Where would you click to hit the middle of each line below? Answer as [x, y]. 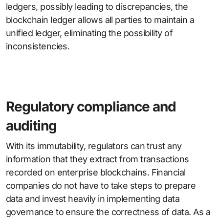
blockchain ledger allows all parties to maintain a [100, 20]
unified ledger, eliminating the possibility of [89, 33]
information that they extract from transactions [98, 159]
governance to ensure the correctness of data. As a [108, 212]
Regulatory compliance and [91, 107]
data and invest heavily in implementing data [93, 199]
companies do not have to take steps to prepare [101, 186]
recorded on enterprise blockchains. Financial [96, 173]
